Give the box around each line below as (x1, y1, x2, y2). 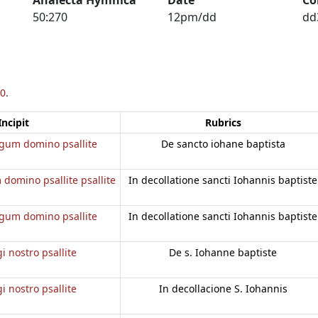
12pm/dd (168, 9, 216, 25)
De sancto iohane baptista (160, 136, 285, 150)
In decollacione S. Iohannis (158, 281, 287, 295)
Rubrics (204, 115, 241, 129)
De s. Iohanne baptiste (169, 245, 277, 259)
